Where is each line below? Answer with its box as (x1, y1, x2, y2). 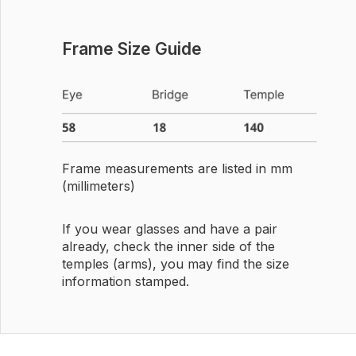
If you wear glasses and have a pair (61, 220, 277, 237)
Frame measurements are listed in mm (61, 160, 292, 176)
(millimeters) (61, 177, 135, 194)
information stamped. (61, 273, 189, 289)
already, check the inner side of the (61, 238, 275, 254)
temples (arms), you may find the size (61, 255, 289, 272)
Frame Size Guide (61, 39, 202, 59)
